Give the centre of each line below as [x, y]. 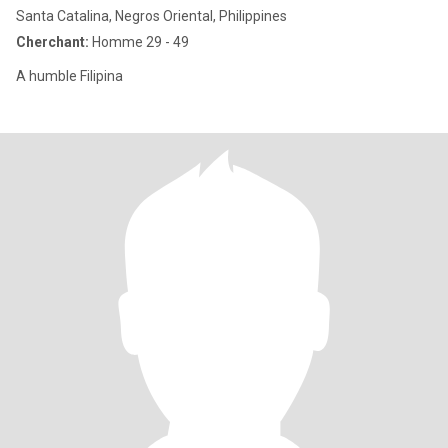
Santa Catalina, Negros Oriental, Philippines [151, 16]
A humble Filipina [69, 76]
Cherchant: [52, 42]
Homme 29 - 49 [139, 42]
